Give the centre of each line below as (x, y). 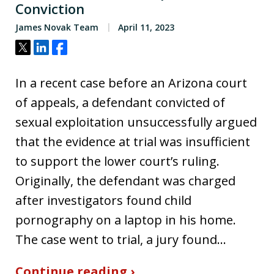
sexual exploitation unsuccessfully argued (136, 122)
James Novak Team (57, 27)
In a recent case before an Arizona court (131, 83)
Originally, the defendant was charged (125, 180)
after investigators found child (103, 200)
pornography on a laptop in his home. (126, 220)
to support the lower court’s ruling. (117, 161)
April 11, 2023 (145, 27)
